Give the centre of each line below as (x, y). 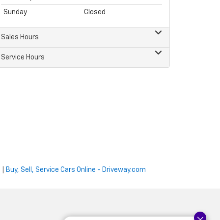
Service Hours (23, 57)
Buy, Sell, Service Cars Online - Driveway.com (76, 170)
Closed (95, 12)
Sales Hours (20, 37)
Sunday (15, 12)
